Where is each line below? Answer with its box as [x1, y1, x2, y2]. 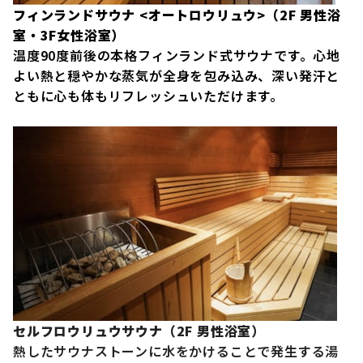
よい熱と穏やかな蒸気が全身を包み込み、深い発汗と [13, 66, 340, 86]
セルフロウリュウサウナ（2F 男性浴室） [13, 321, 265, 341]
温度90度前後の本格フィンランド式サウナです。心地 [13, 45, 340, 66]
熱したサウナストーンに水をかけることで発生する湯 [13, 341, 340, 361]
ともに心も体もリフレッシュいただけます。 [13, 86, 284, 106]
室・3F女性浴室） [13, 25, 126, 45]
